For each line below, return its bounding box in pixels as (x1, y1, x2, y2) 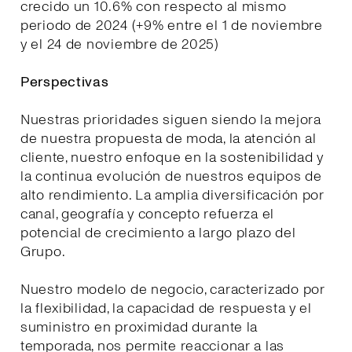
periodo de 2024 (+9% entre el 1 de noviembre (20, 15, 323, 35)
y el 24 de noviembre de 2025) (20, 34, 219, 54)
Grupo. (20, 241, 66, 262)
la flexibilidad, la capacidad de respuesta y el (20, 298, 312, 318)
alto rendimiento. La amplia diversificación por (20, 185, 324, 205)
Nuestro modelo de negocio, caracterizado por (20, 279, 325, 299)
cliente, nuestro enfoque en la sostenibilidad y (20, 147, 324, 167)
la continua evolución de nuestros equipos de (20, 166, 322, 186)
